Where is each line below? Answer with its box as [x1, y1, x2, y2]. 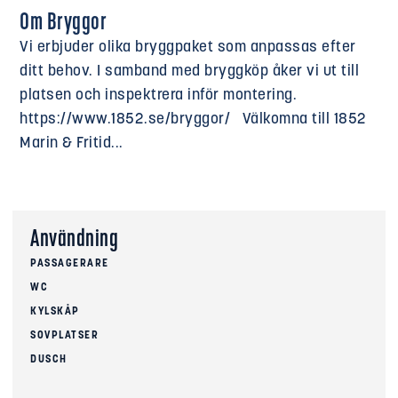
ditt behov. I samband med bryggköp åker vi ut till [20, 63, 360, 79]
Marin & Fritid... [20, 135, 123, 151]
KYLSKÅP [30, 306, 80, 318]
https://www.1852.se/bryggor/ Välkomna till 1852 [20, 111, 367, 127]
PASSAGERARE [30, 259, 109, 270]
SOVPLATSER [30, 330, 99, 342]
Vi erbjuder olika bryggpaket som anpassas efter [20, 39, 356, 55]
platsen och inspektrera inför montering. [20, 87, 298, 103]
